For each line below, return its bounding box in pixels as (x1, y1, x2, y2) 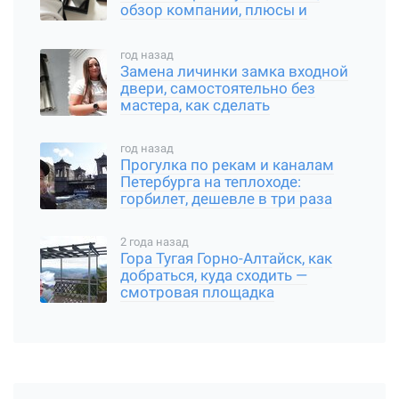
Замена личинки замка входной (120, 63, 348, 81)
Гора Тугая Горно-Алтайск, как (120, 250, 332, 268)
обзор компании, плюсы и (120, 2, 307, 20)
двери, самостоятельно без (120, 80, 315, 98)
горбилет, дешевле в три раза (120, 191, 332, 208)
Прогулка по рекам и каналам (120, 157, 334, 175)
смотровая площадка (120, 284, 274, 302)
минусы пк (120, 19, 197, 37)
